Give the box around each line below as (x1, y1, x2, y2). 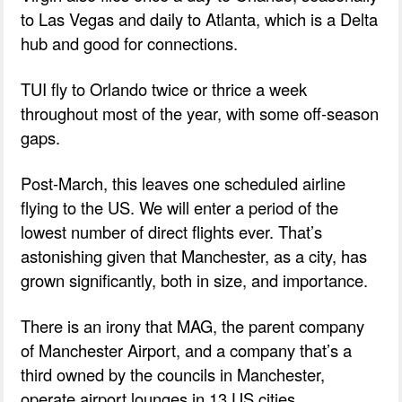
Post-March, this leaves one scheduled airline (21, 170, 346, 195)
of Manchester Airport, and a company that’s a (21, 337, 353, 362)
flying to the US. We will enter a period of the (21, 195, 339, 219)
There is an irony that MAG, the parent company (21, 313, 365, 337)
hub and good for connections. (21, 31, 239, 55)
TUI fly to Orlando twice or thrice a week (21, 76, 308, 100)
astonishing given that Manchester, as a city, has (21, 243, 368, 267)
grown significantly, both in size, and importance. (21, 267, 369, 292)
